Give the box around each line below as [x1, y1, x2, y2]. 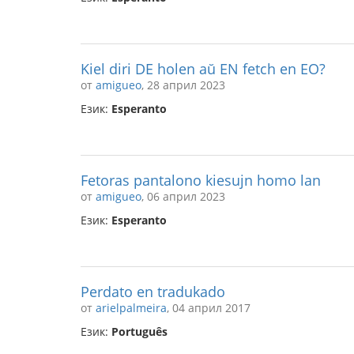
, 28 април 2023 [141, 77, 225, 92]
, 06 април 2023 [141, 189, 225, 204]
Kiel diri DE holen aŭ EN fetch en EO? [81, 59, 326, 78]
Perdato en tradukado [81, 282, 225, 301]
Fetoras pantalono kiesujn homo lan [81, 171, 321, 190]
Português [111, 324, 168, 339]
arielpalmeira [96, 300, 167, 315]
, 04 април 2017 [167, 300, 250, 315]
